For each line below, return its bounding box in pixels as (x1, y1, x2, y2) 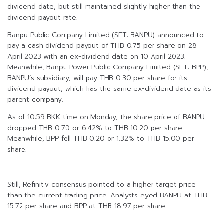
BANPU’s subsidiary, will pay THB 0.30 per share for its (7, 73, 187, 84)
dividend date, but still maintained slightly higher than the (7, 1, 200, 12)
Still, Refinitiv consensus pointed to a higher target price (7, 179, 196, 190)
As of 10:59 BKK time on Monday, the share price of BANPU (7, 112, 205, 123)
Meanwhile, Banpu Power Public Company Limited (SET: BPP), (7, 62, 208, 73)
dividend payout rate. (7, 12, 78, 23)
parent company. (7, 94, 63, 105)
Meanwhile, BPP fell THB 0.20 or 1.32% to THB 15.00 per (7, 133, 194, 144)
